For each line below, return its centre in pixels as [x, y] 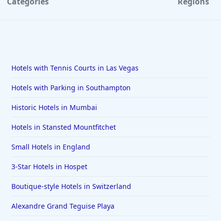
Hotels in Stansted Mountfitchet [63, 127]
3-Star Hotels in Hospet [49, 167]
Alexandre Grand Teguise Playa [63, 206]
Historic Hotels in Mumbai [54, 108]
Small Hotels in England [51, 147]
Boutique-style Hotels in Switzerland [71, 186]
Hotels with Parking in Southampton [71, 88]
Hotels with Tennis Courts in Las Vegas [75, 68]
